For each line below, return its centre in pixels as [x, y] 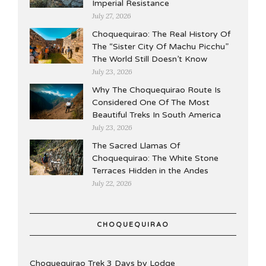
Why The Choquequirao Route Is [156, 90]
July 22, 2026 [112, 183]
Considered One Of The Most [151, 102]
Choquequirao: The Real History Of [161, 34]
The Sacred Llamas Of [136, 146]
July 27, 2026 [112, 16]
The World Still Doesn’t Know [150, 59]
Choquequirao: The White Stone [155, 158]
